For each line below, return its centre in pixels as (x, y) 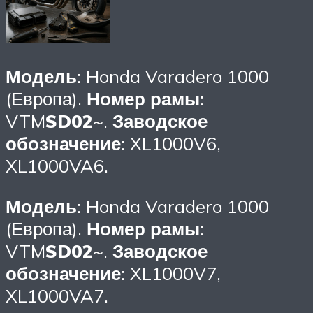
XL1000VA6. (57, 165)
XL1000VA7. (57, 295)
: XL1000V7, (171, 273)
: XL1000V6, (171, 143)
